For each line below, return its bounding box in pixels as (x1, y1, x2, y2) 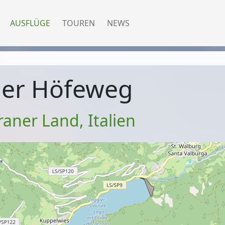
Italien (87, 109, 136, 132)
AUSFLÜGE (10, 18, 50, 29)
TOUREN (62, 18, 95, 29)
